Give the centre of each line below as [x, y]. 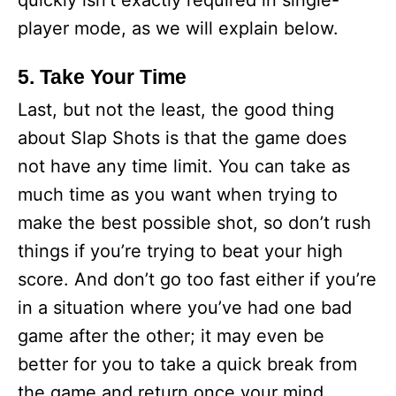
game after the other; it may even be [171, 336]
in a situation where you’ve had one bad [185, 308]
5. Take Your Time [102, 77]
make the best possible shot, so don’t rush [194, 223]
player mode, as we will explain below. [178, 28]
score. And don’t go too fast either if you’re [197, 279]
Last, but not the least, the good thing [176, 110]
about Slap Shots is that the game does [182, 138]
